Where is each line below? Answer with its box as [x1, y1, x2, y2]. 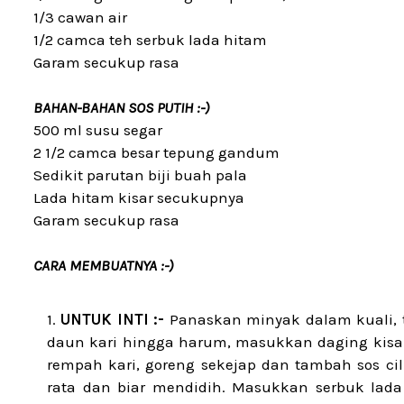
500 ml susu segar [33, 121, 162, 139]
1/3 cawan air [33, 8, 127, 26]
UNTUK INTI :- [60, 310, 165, 328]
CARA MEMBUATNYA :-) [33, 256, 173, 274]
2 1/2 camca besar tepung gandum [33, 143, 280, 161]
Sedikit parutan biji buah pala [33, 166, 247, 184]
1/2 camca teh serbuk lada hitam [33, 31, 267, 49]
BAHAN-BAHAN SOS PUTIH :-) [33, 98, 209, 116]
